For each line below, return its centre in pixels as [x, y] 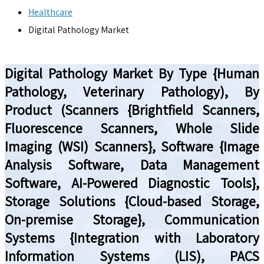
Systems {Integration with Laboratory [132, 237]
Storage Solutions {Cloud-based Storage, [132, 201]
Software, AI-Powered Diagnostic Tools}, [132, 183]
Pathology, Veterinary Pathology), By [132, 91]
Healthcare [50, 12]
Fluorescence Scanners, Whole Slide [132, 128]
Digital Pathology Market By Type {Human [132, 73]
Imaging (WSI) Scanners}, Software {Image [132, 146]
